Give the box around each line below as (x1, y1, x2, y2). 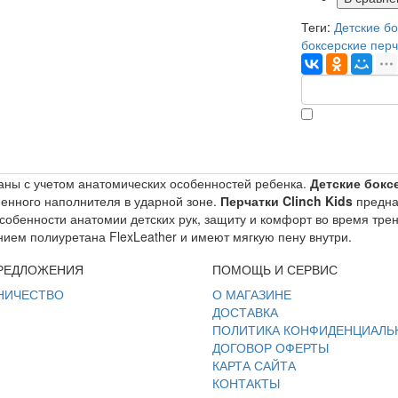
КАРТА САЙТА (212, 355, 296, 374)
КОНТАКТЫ (212, 373, 280, 392)
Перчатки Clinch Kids (217, 191, 353, 210)
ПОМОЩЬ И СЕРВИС (212, 259, 338, 278)
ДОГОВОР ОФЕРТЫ (212, 338, 329, 356)
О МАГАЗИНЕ (212, 284, 291, 303)
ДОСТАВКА (212, 302, 278, 321)
